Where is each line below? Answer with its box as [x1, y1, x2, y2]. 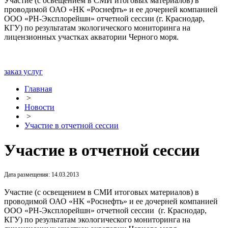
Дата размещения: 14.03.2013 [4, 170, 79, 178]
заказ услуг [4, 67, 43, 76]
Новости [24, 103, 54, 111]
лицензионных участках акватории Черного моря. [4, 33, 179, 41]
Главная [24, 84, 52, 93]
